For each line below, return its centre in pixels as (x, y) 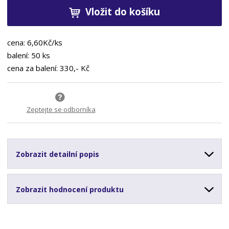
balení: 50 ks (31, 55)
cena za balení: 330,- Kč (49, 68)
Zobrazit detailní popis (58, 154)
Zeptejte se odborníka (61, 109)
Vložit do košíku (123, 12)
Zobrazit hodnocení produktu (70, 189)
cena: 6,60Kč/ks (36, 43)
